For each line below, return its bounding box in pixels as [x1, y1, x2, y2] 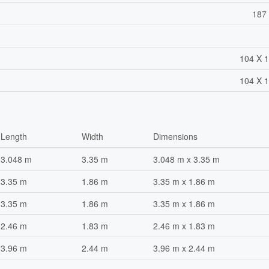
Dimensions [153, 130, 198, 143]
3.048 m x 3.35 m [153, 153, 220, 166]
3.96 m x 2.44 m [153, 242, 215, 255]
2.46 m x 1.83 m [153, 220, 215, 232]
